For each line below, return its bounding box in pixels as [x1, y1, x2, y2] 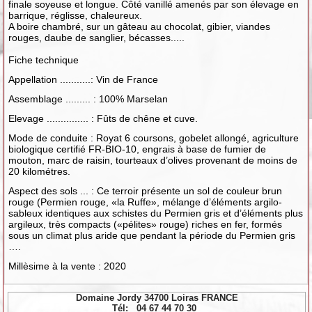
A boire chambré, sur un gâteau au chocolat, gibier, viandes [8, 20, 271, 32]
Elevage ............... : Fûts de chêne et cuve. [8, 112, 198, 124]
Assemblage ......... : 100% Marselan [8, 93, 169, 104]
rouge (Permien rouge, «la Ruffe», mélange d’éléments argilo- [8, 196, 283, 208]
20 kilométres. [8, 165, 71, 177]
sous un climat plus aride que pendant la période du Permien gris [8, 229, 296, 241]
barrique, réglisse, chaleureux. [8, 9, 143, 21]
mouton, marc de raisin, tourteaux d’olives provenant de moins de [8, 154, 298, 166]
